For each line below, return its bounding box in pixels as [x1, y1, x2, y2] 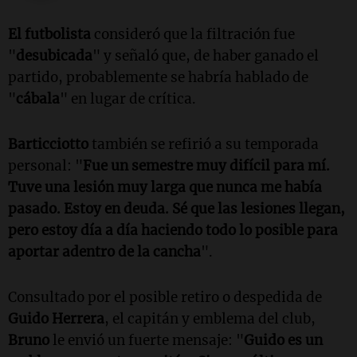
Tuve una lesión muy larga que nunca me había [8, 178, 322, 197]
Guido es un [244, 331, 323, 350]
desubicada [16, 47, 92, 65]
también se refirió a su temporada [88, 135, 319, 154]
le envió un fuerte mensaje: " [49, 331, 244, 350]
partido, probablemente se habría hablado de [8, 69, 308, 87]
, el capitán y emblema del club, [104, 310, 316, 328]
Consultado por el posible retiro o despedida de [8, 288, 322, 307]
